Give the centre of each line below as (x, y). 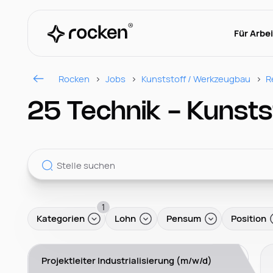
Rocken (74, 78)
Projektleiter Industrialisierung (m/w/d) (127, 260)
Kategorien (60, 218)
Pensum (183, 218)
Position (249, 218)
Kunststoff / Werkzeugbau (196, 78)
